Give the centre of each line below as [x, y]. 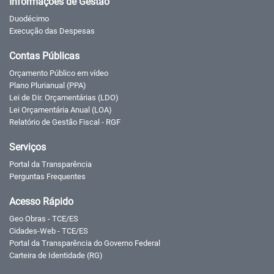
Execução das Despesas [52, 31]
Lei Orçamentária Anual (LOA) [61, 109]
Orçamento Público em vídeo [59, 73]
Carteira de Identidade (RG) [56, 255]
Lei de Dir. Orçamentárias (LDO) [64, 97]
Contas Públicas [44, 56]
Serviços [28, 147]
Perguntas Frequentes [47, 176]
